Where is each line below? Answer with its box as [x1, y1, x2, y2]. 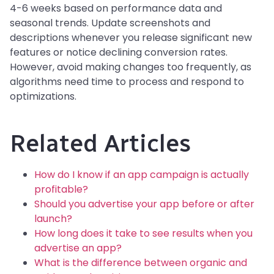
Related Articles [10, 128, 191, 158]
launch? [34, 212, 72, 226]
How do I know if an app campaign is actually [34, 168, 249, 182]
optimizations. [10, 89, 76, 104]
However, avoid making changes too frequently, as [10, 60, 251, 75]
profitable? [34, 182, 88, 197]
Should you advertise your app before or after [34, 197, 254, 212]
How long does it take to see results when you [34, 226, 253, 241]
